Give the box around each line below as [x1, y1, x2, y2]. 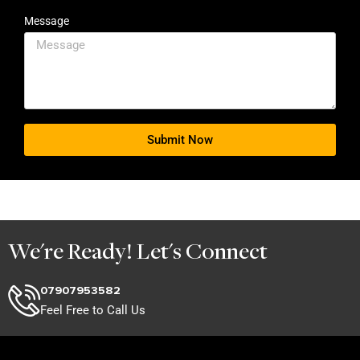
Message [24, 14, 69, 28]
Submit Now [147, 132, 213, 147]
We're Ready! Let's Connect [8, 235, 268, 266]
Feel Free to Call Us [40, 303, 145, 318]
